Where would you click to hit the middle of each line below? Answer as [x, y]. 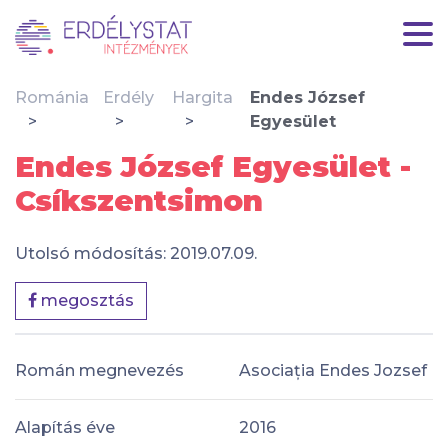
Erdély [128, 97]
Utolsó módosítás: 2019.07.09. [136, 253]
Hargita [203, 97]
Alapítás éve [65, 427]
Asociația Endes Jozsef [333, 370]
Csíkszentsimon [139, 200]
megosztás [85, 300]
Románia [52, 97]
